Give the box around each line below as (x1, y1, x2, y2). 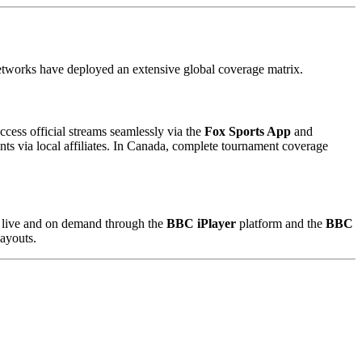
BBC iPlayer (166, 216, 236, 230)
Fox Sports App (204, 124, 291, 139)
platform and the (236, 216, 326, 230)
